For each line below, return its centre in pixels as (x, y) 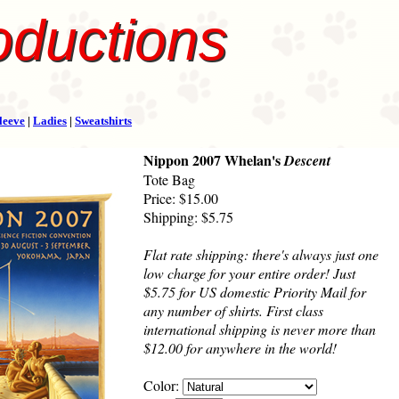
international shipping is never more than (260, 330)
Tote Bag (169, 180)
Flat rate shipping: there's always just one (261, 255)
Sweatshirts (103, 121)
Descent (307, 161)
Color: (163, 386)
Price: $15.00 (181, 199)
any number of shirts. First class (233, 311)
